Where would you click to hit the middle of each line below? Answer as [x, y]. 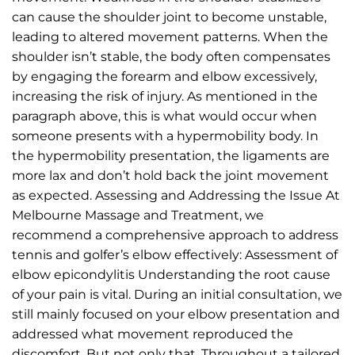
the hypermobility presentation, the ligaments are [171, 155]
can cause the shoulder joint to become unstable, [169, 17]
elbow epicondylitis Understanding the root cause [171, 274]
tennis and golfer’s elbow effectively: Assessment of [175, 254]
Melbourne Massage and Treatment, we [138, 215]
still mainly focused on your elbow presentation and [176, 314]
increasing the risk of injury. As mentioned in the [165, 96]
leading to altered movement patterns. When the [170, 36]
